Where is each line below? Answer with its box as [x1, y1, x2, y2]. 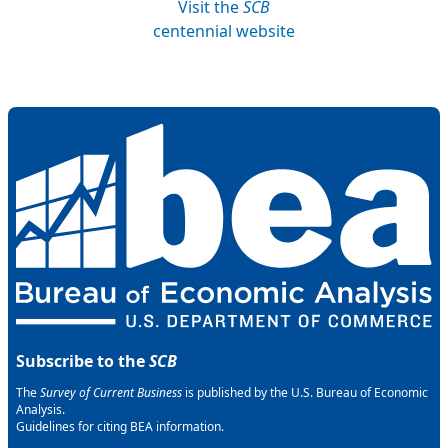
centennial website [153, 19, 295, 42]
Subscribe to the [16, 350, 149, 373]
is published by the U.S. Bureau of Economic [182, 384, 428, 402]
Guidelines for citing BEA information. [16, 418, 224, 436]
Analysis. [16, 401, 65, 419]
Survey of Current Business [40, 384, 182, 402]
